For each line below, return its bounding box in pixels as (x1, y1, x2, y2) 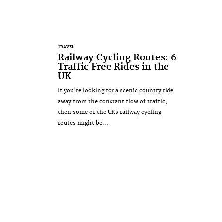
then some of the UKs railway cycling (58, 108, 161, 116)
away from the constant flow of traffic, (58, 97, 167, 105)
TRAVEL (58, 44, 74, 50)
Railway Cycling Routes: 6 (58, 52, 176, 63)
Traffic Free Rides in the (58, 61, 169, 73)
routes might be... (58, 119, 108, 127)
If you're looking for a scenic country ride (58, 86, 173, 94)
